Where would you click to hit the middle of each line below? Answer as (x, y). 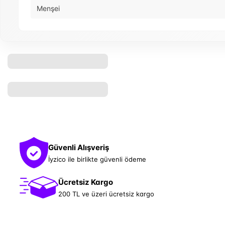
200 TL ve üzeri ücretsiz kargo (106, 194)
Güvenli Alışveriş (79, 147)
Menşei (48, 9)
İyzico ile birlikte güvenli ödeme (97, 159)
